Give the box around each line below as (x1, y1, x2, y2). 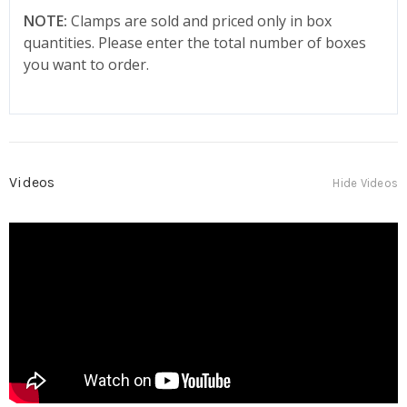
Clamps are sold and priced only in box (71, 10, 332, 31)
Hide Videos (333, 175, 398, 190)
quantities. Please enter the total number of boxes (24, 32, 366, 53)
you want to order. (24, 54, 149, 74)
